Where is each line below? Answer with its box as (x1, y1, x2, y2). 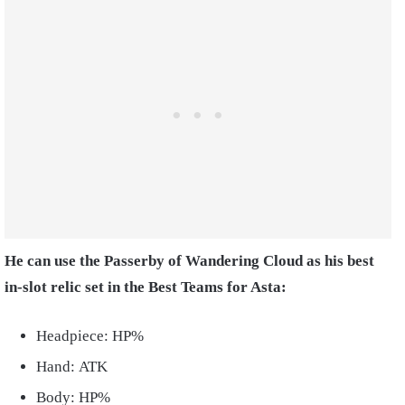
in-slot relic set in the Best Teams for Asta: (5, 278, 290, 296)
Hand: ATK (36, 357, 108, 375)
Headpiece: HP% (36, 326, 144, 344)
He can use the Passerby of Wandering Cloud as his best (5, 251, 374, 269)
